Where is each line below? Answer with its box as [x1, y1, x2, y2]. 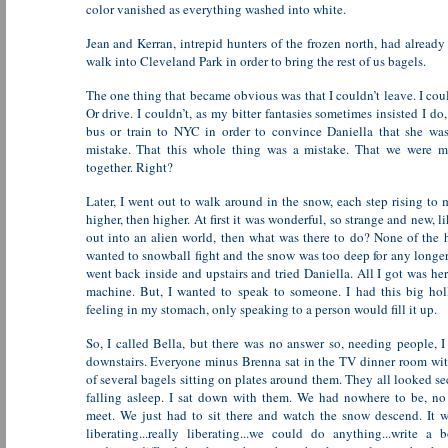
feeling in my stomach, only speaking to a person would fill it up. [85, 300, 437, 318]
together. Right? [85, 158, 173, 176]
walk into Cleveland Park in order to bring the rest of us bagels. [85, 52, 426, 70]
